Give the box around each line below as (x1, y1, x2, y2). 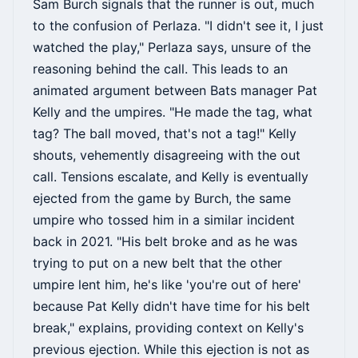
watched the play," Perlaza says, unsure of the (33, 39, 311, 56)
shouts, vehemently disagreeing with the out (33, 147, 300, 164)
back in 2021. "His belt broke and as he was (33, 233, 297, 250)
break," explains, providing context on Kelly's (33, 320, 304, 336)
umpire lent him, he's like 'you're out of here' (33, 276, 301, 293)
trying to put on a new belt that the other (33, 255, 282, 272)
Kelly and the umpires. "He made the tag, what (33, 104, 312, 121)
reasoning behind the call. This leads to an (33, 61, 288, 78)
